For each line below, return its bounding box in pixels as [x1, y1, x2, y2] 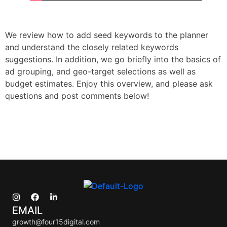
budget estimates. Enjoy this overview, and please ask [5, 79, 213, 89]
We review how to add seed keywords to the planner [5, 30, 208, 41]
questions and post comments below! [5, 91, 149, 101]
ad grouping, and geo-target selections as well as [5, 66, 196, 77]
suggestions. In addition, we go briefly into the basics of [5, 54, 221, 65]
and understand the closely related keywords [5, 42, 178, 53]
